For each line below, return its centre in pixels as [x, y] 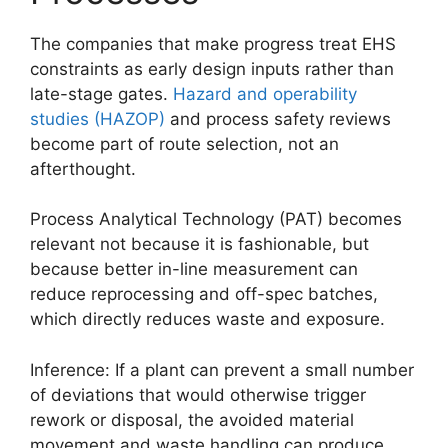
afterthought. [83, 168]
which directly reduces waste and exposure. [207, 319]
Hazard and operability [265, 93]
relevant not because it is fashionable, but [199, 244]
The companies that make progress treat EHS [213, 43]
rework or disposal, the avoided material [192, 419]
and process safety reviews [278, 118]
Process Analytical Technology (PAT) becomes [216, 219]
